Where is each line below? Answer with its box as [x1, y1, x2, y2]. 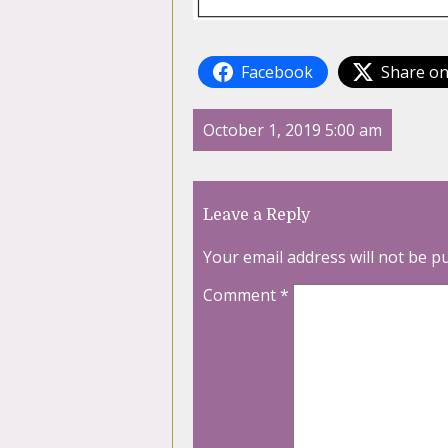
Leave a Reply [203, 206, 310, 225]
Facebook [241, 61, 313, 84]
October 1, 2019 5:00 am [203, 119, 382, 142]
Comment [203, 284, 280, 307]
